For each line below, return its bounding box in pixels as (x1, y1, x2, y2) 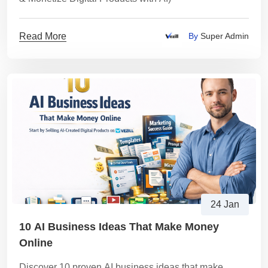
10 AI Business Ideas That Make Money (19, 221, 219, 233)
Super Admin (198, 31, 249, 41)
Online (19, 237, 53, 249)
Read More (19, 31, 66, 41)
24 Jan (211, 199, 239, 209)
